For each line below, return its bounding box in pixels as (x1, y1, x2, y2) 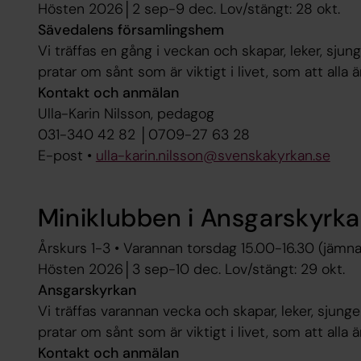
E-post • (37, 145, 96, 165)
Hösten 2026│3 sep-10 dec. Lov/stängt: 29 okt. (37, 259, 349, 280)
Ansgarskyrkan (37, 280, 136, 301)
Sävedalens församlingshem (37, 19, 224, 39)
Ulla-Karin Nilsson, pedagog (37, 103, 214, 123)
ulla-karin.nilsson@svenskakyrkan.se (95, 145, 330, 165)
